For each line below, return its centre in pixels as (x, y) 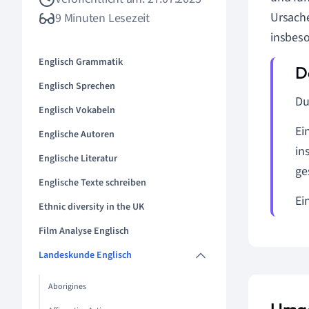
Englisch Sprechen (77, 86)
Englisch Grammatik (81, 62)
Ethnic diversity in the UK (91, 207)
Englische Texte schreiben (92, 183)
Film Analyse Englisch (84, 231)
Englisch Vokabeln (77, 110)
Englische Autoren (77, 134)
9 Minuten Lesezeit (103, 18)
